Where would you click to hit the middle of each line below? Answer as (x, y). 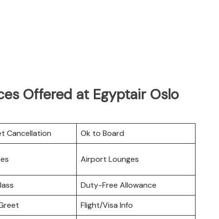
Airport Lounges (110, 159)
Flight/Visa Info (107, 205)
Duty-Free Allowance (119, 185)
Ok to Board (102, 133)
